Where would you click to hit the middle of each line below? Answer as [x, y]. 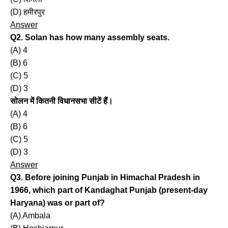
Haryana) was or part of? [58, 203]
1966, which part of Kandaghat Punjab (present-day [109, 190]
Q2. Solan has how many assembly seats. [90, 38]
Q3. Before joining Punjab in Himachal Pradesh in [105, 178]
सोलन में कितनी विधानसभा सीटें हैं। [62, 101]
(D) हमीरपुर [27, 12]
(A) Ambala [30, 216]
